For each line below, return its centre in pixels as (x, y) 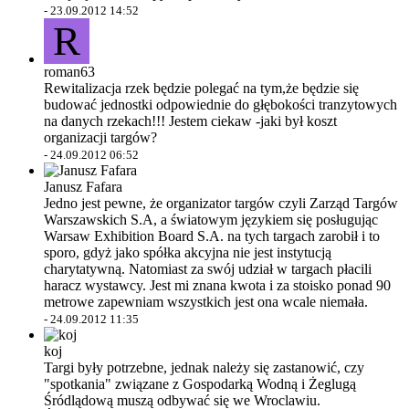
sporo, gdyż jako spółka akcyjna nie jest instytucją (188, 252)
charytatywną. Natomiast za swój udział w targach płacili (208, 269)
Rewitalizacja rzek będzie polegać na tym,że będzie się (201, 88)
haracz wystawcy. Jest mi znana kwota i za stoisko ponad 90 (217, 285)
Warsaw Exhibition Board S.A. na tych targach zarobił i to (212, 236)
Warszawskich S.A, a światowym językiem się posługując (211, 220)
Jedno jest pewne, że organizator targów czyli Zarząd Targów (221, 203)
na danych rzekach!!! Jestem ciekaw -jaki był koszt (190, 121)
